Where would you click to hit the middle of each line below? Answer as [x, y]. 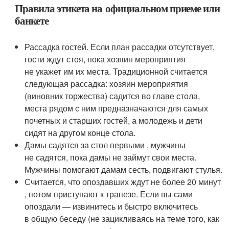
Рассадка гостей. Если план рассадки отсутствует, [120, 47]
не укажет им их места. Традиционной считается [116, 72]
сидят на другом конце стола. [80, 133]
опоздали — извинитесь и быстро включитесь [111, 207]
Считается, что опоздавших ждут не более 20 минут [123, 182]
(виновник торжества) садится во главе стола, [112, 96]
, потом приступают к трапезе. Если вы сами [109, 194]
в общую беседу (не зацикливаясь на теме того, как [122, 219]
